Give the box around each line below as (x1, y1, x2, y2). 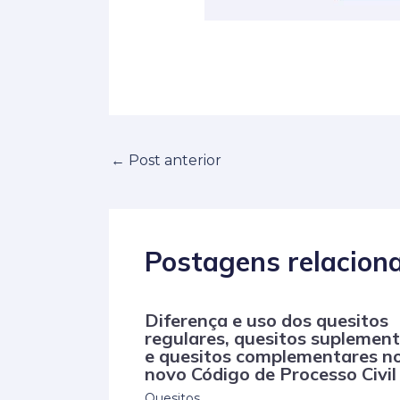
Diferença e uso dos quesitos (145, 309, 388, 332)
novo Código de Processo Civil (145, 362, 396, 386)
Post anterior (125, 151, 221, 169)
